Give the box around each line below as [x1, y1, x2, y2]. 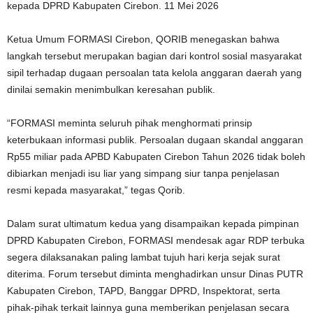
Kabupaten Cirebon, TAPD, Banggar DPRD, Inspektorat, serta [7, 284, 280, 296]
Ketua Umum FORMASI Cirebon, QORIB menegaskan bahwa [7, 33, 279, 45]
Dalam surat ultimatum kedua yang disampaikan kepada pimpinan [7, 217, 299, 229]
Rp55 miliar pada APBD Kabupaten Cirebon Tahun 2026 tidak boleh [7, 150, 305, 162]
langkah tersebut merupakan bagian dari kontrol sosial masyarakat [7, 50, 302, 61]
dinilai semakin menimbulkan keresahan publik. [7, 83, 215, 95]
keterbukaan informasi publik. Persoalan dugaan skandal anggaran [7, 133, 303, 145]
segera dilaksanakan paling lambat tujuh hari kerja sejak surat [7, 251, 280, 263]
